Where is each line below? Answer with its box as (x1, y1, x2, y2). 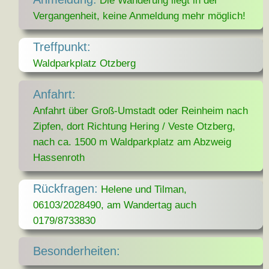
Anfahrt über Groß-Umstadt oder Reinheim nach (33, 104, 249, 116)
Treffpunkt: (33, 40, 91, 53)
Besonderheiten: (33, 244, 121, 258)
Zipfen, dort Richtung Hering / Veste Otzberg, (33, 119, 236, 132)
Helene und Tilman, (101, 183, 187, 195)
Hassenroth (33, 151, 85, 163)
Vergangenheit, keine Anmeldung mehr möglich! (33, 10, 246, 22)
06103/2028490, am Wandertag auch (33, 198, 197, 211)
